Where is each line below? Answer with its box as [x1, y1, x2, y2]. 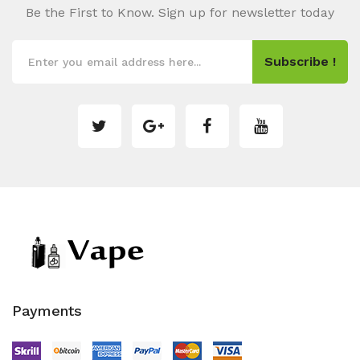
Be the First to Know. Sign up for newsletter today [26, 5, 334, 20]
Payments [12, 302, 82, 319]
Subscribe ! [264, 54, 336, 69]
